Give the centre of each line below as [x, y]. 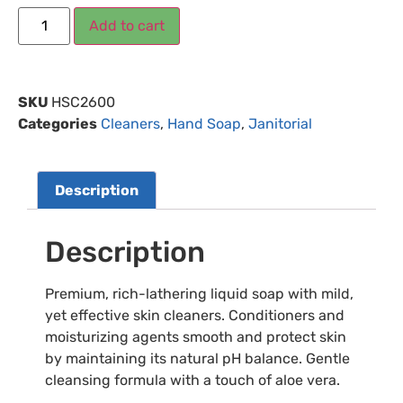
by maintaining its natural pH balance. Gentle [197, 359]
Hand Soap [204, 123]
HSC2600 [83, 102]
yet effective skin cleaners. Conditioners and [195, 316]
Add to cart [127, 25]
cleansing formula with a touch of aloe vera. [193, 381]
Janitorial [280, 123]
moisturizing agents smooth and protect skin [196, 337]
